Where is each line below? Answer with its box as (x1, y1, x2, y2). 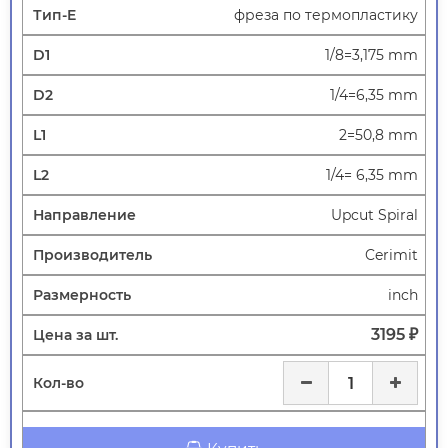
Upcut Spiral (331, 206, 418, 225)
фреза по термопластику (234, 6, 418, 25)
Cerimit (365, 246, 418, 265)
